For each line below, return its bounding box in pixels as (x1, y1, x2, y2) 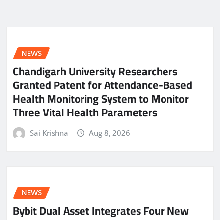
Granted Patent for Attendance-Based (13, 74, 192, 95)
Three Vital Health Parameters (13, 102, 157, 123)
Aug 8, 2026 (89, 127, 131, 137)
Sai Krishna (29, 127, 68, 137)
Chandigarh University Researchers (13, 60, 177, 82)
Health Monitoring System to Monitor (13, 88, 189, 109)
